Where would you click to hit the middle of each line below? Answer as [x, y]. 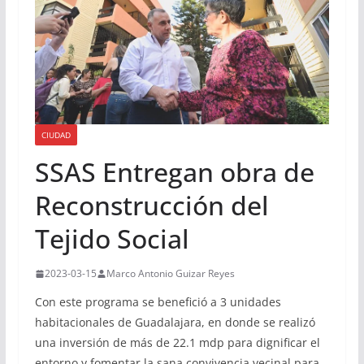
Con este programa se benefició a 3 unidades [158, 302]
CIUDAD [56, 135]
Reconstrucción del [152, 206]
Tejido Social [112, 239]
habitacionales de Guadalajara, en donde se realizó [175, 323]
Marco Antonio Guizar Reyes [170, 274]
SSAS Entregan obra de [174, 172]
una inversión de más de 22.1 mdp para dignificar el [177, 343]
